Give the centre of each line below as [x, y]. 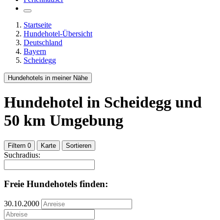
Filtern [17, 145]
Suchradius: [22, 155]
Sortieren [79, 145]
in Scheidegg [129, 102]
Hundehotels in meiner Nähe [48, 78]
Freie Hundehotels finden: [56, 184]
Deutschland [43, 42]
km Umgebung [71, 121]
